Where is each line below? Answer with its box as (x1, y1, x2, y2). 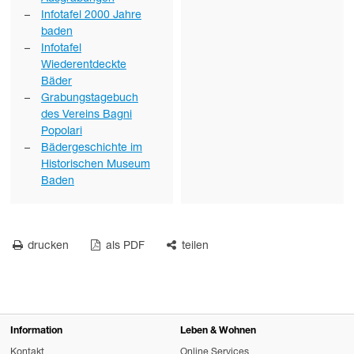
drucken (24, 241, 70, 253)
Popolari (40, 126, 82, 137)
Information (10, 326, 63, 337)
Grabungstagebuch (40, 92, 138, 104)
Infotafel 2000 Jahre (40, 9, 141, 21)
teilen (179, 241, 209, 253)
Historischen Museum (40, 159, 150, 171)
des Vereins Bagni (40, 109, 132, 121)
